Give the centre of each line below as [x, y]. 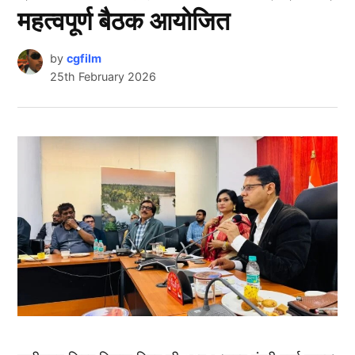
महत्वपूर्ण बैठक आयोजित [124, 21]
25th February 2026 [103, 77]
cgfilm [84, 59]
